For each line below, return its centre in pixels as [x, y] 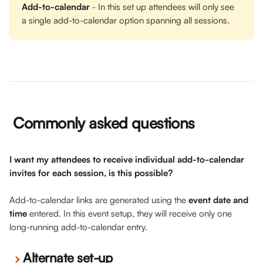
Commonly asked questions [104, 123]
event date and [220, 200]
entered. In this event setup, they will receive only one [131, 213]
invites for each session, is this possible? [92, 173]
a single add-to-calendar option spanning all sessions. [126, 20]
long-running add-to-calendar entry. [80, 227]
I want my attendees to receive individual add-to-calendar [128, 159]
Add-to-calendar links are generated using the [99, 200]
